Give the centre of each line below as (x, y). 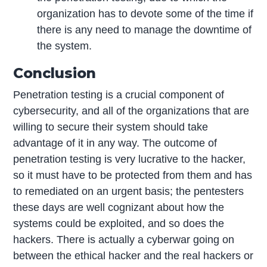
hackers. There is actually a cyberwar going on (124, 239)
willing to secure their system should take (111, 127)
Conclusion (55, 73)
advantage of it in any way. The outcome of (115, 143)
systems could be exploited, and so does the (119, 223)
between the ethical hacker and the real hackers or (133, 255)
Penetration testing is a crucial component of (119, 94)
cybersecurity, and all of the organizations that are (131, 111)
